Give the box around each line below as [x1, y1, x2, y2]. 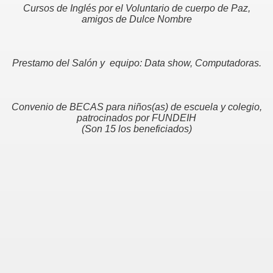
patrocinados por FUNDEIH [77, 113, 196, 123]
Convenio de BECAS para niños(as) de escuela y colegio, [11, 102, 262, 112]
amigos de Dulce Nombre [81, 14, 192, 24]
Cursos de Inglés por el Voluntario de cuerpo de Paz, [23, 3, 250, 13]
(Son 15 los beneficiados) [81, 124, 192, 134]
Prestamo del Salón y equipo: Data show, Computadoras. [12, 58, 261, 68]
